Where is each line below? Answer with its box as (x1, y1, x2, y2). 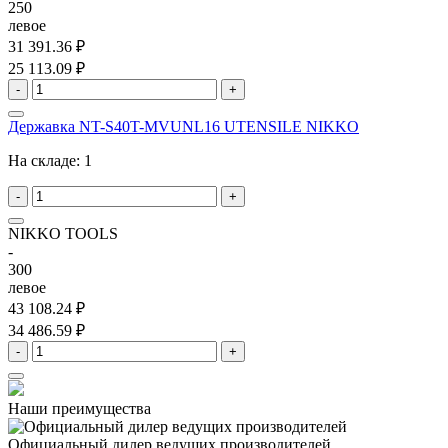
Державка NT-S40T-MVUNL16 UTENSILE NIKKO (8, 118, 359, 136)
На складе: (8, 152, 84, 170)
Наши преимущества (8, 400, 151, 418)
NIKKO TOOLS (8, 225, 118, 243)
